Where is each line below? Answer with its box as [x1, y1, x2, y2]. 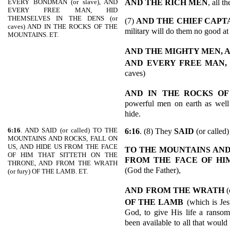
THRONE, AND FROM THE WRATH [8, 159, 118, 167]
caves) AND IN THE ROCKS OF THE [8, 23, 118, 30]
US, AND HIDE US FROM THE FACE [8, 143, 118, 150]
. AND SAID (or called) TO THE [21, 126, 118, 134]
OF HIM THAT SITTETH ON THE [8, 151, 118, 159]
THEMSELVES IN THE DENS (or [8, 14, 118, 22]
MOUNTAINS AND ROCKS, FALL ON [8, 135, 118, 142]
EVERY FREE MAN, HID [8, 6, 118, 14]
